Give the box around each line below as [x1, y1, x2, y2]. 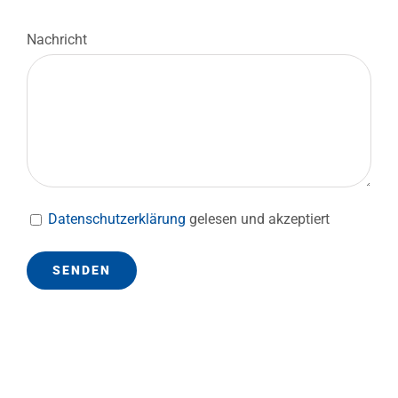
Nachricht [27, 30, 87, 48]
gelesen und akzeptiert [186, 210, 330, 227]
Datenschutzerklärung [48, 210, 186, 227]
